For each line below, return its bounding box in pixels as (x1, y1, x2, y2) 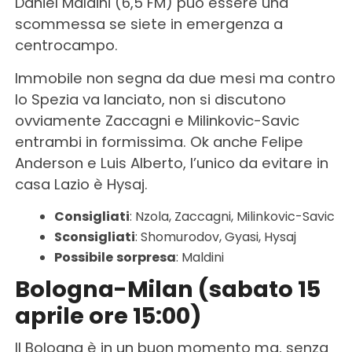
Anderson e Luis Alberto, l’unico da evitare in (14, 152, 328, 173)
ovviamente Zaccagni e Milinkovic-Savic (14, 110, 299, 130)
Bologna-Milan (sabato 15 (14, 273, 321, 305)
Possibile (53, 247, 113, 266)
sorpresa (115, 247, 176, 266)
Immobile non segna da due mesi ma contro (14, 68, 335, 88)
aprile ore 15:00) (14, 299, 202, 332)
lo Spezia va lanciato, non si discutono (14, 89, 286, 109)
